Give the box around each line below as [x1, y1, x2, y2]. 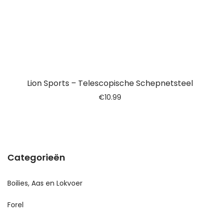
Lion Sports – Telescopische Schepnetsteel [27, 78, 193, 89]
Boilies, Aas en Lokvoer [7, 178, 82, 188]
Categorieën [7, 151, 65, 164]
